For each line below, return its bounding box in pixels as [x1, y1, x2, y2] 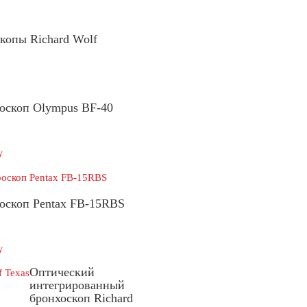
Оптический [29, 265, 95, 279]
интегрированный [29, 278, 125, 292]
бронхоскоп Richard [29, 291, 133, 305]
